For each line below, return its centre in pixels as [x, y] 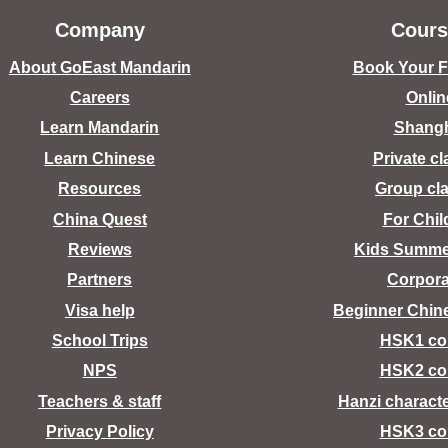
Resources [100, 189]
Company [99, 29]
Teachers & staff [100, 401]
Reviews [99, 249]
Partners [100, 280]
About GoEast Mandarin [99, 67]
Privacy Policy [99, 432]
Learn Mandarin [100, 128]
